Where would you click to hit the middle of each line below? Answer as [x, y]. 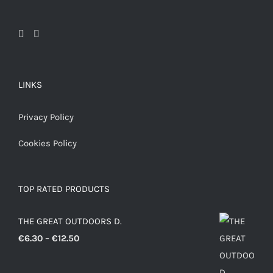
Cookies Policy [48, 143]
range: [91, 254]
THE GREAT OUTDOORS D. [70, 221]
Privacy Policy [46, 117]
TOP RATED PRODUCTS [64, 189]
